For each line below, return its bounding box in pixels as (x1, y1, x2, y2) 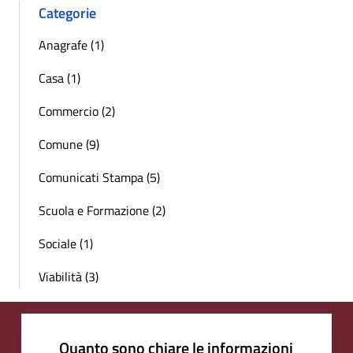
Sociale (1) (39, 233, 93, 253)
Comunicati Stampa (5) (39, 167, 160, 187)
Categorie (39, 2, 96, 24)
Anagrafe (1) (39, 35, 104, 54)
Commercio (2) (39, 101, 115, 121)
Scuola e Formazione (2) (39, 200, 165, 220)
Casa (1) (39, 68, 80, 87)
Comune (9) (39, 134, 99, 154)
